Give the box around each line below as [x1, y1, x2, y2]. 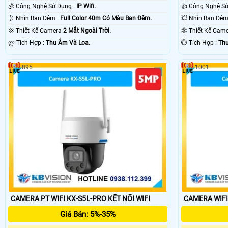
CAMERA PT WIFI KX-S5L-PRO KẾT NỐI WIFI [108, 194, 150, 203]
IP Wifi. [76, 3, 96, 10]
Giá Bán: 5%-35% [60, 209, 116, 219]
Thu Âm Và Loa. [46, 39, 90, 47]
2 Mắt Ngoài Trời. [63, 27, 111, 35]
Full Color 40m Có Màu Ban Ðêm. [60, 15, 152, 22]
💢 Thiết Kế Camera [16, 27, 63, 35]
